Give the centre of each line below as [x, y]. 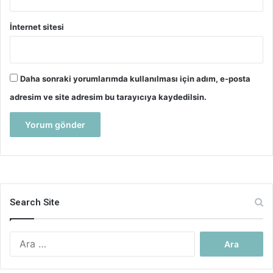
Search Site [35, 202]
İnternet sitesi [37, 27]
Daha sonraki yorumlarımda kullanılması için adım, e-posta [135, 78]
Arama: [207, 237]
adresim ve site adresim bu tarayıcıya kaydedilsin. [108, 97]
